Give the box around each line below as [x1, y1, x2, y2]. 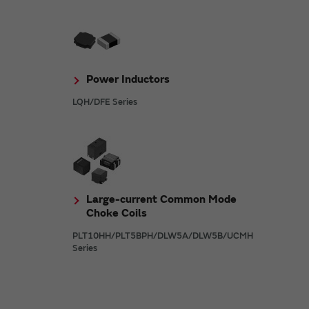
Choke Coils [86, 206, 148, 220]
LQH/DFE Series [72, 96, 138, 108]
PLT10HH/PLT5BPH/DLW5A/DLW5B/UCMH [72, 230, 254, 241]
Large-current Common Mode [86, 192, 237, 206]
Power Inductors [86, 72, 170, 86]
